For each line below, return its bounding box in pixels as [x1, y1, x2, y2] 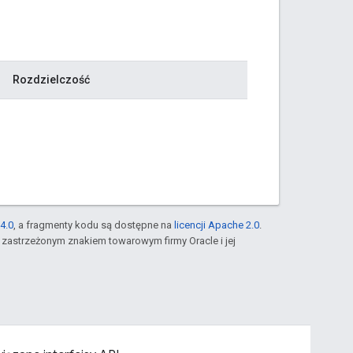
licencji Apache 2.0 [174, 218, 259, 231]
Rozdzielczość [13, 72, 90, 86]
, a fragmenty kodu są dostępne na [13, 218, 174, 231]
